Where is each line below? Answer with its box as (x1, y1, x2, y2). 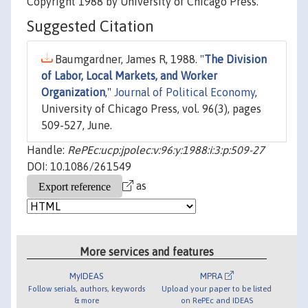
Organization (41, 86, 105, 99)
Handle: (27, 144, 67, 157)
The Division (204, 53, 267, 66)
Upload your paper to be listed (162, 283, 272, 293)
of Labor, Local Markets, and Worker (41, 69, 217, 82)
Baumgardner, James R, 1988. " (52, 53, 204, 66)
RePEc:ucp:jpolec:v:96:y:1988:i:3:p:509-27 (67, 144, 265, 157)
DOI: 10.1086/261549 (27, 160, 131, 173)
